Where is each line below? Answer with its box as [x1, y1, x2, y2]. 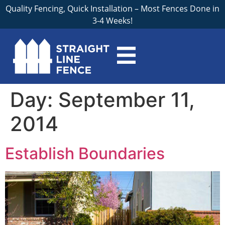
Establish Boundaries [5, 144, 165, 164]
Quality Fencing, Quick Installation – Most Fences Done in [6, 3, 219, 14]
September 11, [58, 87, 195, 113]
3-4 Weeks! [92, 15, 133, 26]
